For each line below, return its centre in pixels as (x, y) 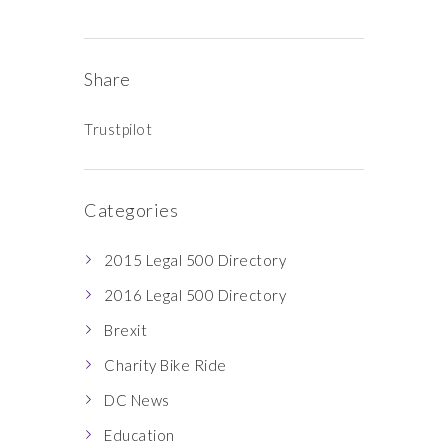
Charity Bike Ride (165, 365)
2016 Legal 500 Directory (195, 295)
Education (139, 435)
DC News (137, 400)
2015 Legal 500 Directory (195, 260)
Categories (131, 210)
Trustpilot (118, 129)
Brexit (125, 330)
